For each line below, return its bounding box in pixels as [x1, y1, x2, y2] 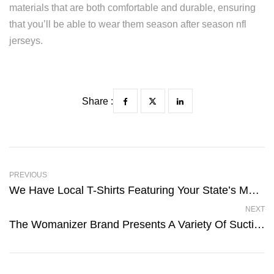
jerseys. [9, 35, 43, 46]
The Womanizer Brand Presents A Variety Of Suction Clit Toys [254, 218, 265, 231]
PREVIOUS [9, 171, 47, 179]
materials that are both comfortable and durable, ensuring [9, 2, 256, 13]
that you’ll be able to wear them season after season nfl [9, 19, 246, 29]
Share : [81, 96, 113, 106]
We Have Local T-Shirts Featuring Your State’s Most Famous [248, 184, 259, 196]
